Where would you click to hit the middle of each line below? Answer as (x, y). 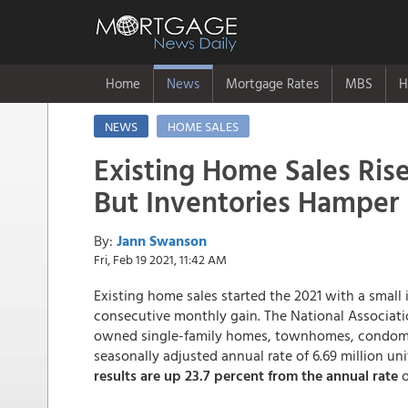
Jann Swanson (162, 240)
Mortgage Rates (272, 83)
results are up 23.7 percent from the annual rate (248, 375)
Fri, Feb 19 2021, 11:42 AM (160, 259)
